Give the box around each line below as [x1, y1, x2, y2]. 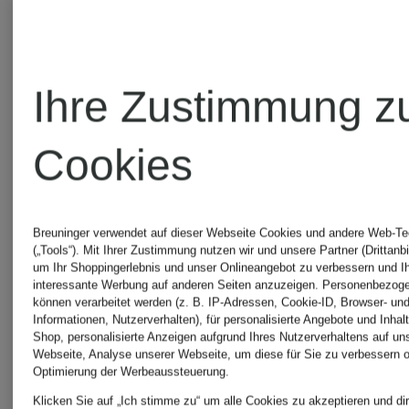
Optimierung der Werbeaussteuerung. [33, 364, 230, 379]
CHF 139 [73, 7, 237, 52]
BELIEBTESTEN [37, 351, 340, 395]
